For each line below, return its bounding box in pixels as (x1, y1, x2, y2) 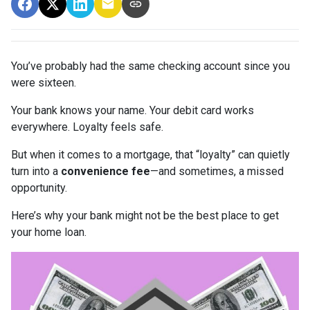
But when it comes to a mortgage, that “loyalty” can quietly (11, 147, 290, 161)
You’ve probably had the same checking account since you (11, 59, 290, 73)
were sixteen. (11, 75, 76, 89)
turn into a (11, 164, 61, 178)
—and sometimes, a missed (150, 164, 284, 178)
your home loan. (11, 225, 86, 239)
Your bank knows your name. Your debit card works (11, 103, 254, 117)
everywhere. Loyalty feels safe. (11, 120, 163, 134)
